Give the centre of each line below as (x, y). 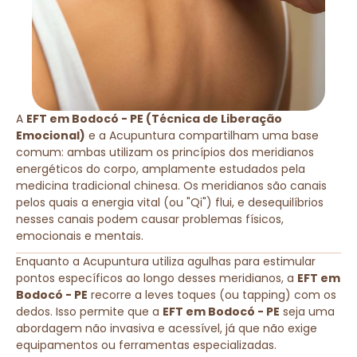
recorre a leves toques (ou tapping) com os (212, 294)
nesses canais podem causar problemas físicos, (150, 219)
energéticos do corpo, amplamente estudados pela (161, 169)
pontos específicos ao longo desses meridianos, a (157, 278)
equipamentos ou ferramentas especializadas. (146, 345)
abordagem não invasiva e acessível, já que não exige (167, 328)
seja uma (307, 311)
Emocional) (51, 135)
